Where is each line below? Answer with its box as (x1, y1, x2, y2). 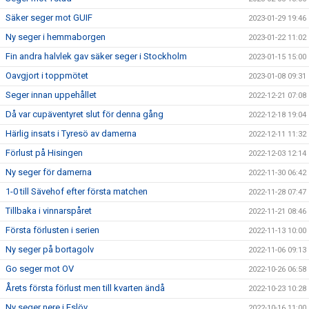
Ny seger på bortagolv (6, 244, 94, 255)
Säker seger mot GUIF (6, 12, 92, 23)
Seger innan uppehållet (6, 90, 97, 100)
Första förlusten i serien (6, 225, 99, 235)
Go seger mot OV (6, 263, 74, 274)
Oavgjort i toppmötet (6, 70, 88, 81)
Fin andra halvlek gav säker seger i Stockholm (6, 51, 187, 61)
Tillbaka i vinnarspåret (6, 206, 92, 216)
